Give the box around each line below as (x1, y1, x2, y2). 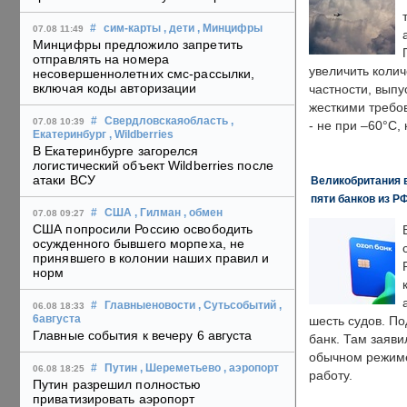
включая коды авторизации (33, 81, 197, 96)
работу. (309, 369, 352, 382)
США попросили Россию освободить (33, 222, 253, 237)
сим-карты (104, 23, 161, 35)
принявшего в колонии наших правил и (33, 251, 270, 266)
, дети (164, 23, 194, 35)
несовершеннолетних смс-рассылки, (33, 66, 255, 82)
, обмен (184, 207, 223, 219)
